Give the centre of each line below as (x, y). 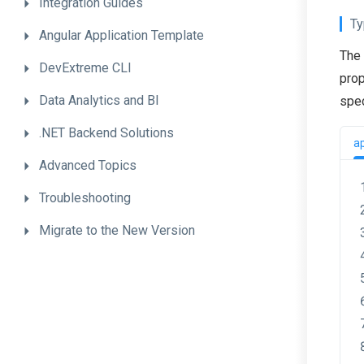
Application (118, 35)
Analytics (96, 100)
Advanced (69, 165)
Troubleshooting (85, 198)
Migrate (63, 230)
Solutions (147, 133)
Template (178, 35)
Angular (62, 35)
